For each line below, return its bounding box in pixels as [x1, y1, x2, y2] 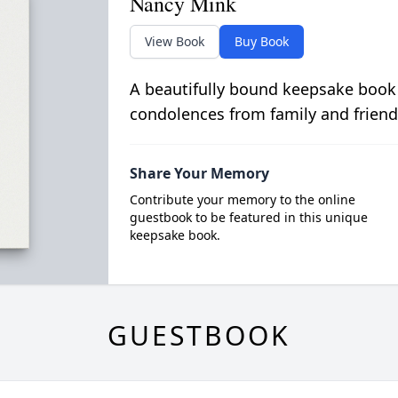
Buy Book [234, 33, 289, 50]
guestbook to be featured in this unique [129, 209, 368, 226]
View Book [144, 33, 204, 50]
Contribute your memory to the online [129, 191, 355, 208]
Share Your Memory [129, 163, 269, 183]
